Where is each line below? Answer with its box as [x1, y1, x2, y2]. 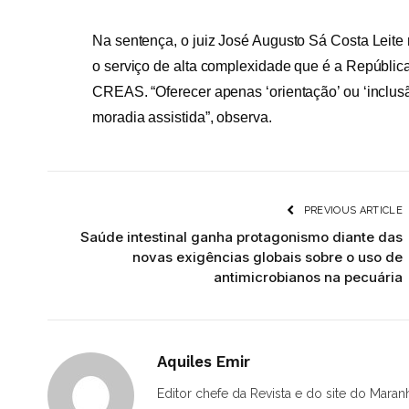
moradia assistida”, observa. [92, 110, 272, 126]
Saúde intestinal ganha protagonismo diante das [80, 228, 403, 246]
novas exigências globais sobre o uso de [132, 248, 403, 267]
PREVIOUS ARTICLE [300, 204, 403, 217]
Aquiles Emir [157, 352, 250, 372]
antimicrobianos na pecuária [214, 268, 403, 287]
